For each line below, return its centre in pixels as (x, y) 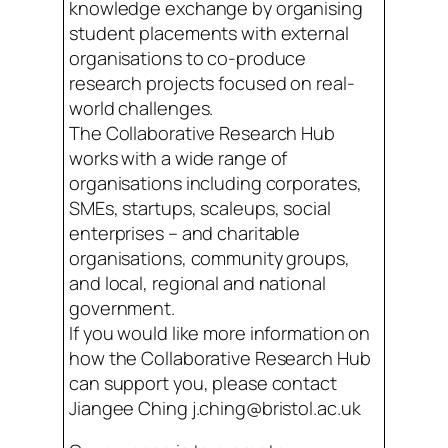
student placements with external (209, 32)
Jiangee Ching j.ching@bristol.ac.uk (215, 407)
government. (122, 307)
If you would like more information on (220, 332)
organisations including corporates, (215, 182)
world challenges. (141, 107)
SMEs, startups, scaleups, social (200, 207)
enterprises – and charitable (185, 232)
